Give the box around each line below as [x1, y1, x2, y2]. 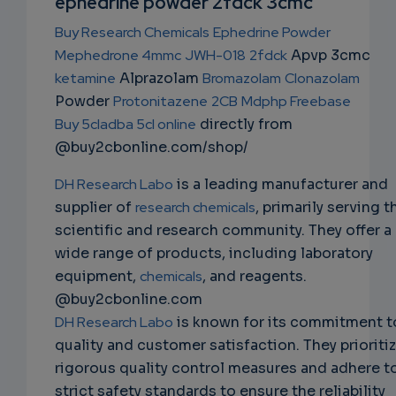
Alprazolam [116, 69, 202, 88]
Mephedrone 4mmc [55, 46, 181, 65]
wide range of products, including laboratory [55, 244, 373, 263]
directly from [196, 115, 293, 134]
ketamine [55, 69, 116, 88]
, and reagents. [202, 267, 307, 286]
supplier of [55, 198, 135, 217]
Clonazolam [285, 69, 360, 88]
